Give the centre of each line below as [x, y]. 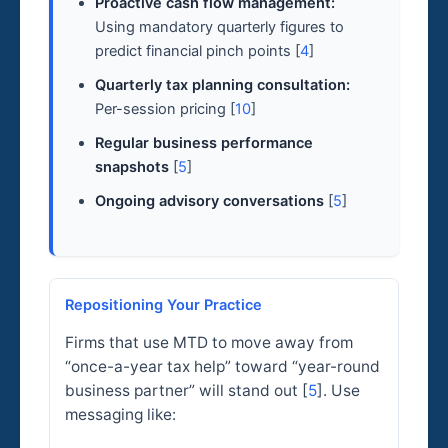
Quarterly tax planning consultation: [223, 84]
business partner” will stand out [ [186, 391]
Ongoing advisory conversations [210, 200]
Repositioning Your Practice [163, 304]
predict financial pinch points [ [198, 50]
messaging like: [120, 415]
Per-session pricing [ [165, 108]
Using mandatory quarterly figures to [220, 26]
